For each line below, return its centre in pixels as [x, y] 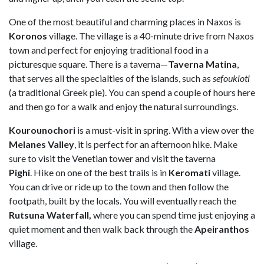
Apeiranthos [222, 229]
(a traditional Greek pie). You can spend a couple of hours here [132, 93]
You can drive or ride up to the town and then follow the [119, 187]
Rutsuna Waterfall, [50, 215]
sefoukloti [231, 78]
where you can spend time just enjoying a [173, 215]
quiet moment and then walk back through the [102, 229]
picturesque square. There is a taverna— [88, 64]
